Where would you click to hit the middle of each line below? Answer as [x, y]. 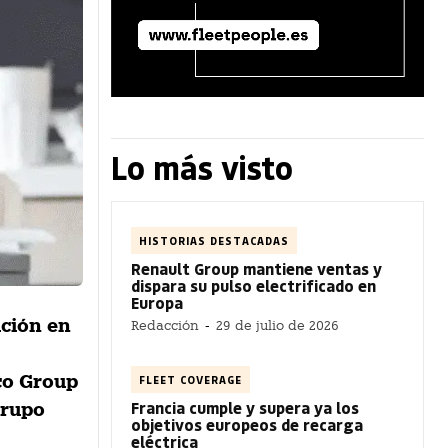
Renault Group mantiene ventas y [256, 268]
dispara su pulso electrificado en [253, 285]
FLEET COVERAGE [190, 379]
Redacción [165, 325]
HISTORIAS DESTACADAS [214, 240]
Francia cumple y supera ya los [245, 407]
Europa [157, 302]
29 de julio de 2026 [277, 325]
